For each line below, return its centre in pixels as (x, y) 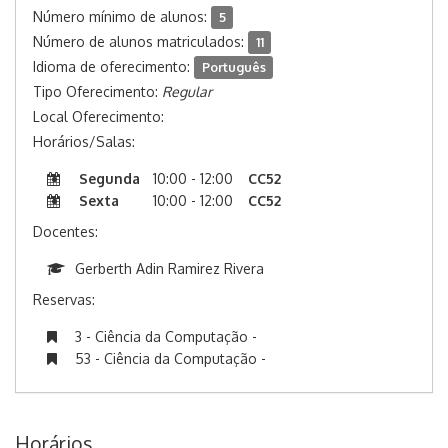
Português (233, 67)
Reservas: (64, 299)
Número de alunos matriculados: (140, 41)
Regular (187, 91)
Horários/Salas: (84, 141)
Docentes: (65, 231)
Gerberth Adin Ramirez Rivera (169, 268)
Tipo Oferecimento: (97, 91)
